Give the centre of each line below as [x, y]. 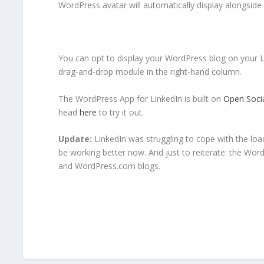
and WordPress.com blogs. [109, 166]
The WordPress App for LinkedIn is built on [141, 98]
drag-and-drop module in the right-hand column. [150, 72]
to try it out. [120, 112]
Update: [75, 139]
